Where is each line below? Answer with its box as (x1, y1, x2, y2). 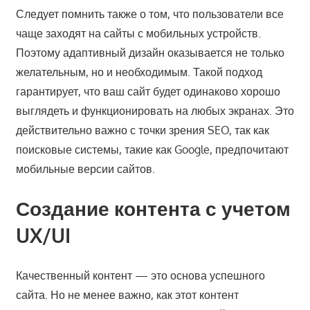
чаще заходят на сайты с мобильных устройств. (15, 26, 261, 41)
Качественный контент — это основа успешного (15, 268, 265, 283)
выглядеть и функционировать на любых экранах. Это (15, 104, 294, 118)
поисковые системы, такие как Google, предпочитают (15, 143, 289, 157)
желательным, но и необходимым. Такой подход (15, 65, 262, 80)
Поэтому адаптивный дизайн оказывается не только (15, 46, 284, 60)
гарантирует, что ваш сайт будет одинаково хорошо (15, 84, 280, 99)
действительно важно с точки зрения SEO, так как (15, 123, 269, 138)
